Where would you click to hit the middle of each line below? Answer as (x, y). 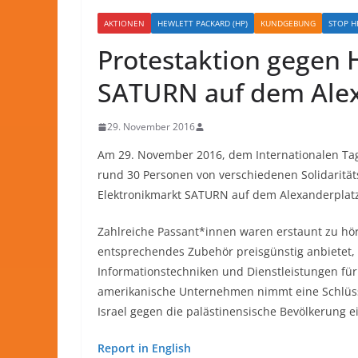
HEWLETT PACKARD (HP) (203, 23)
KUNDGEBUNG (288, 23)
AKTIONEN (124, 23)
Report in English (144, 348)
